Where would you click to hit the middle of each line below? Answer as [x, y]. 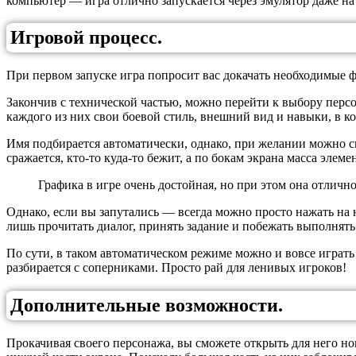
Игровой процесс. [86, 38]
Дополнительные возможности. [147, 306]
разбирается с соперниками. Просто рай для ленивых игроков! [176, 268]
